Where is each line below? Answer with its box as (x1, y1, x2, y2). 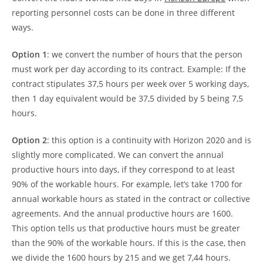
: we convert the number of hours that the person (47, 49, 242, 60)
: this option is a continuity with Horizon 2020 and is (47, 134, 251, 146)
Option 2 (12, 134, 47, 146)
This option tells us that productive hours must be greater (12, 222, 240, 234)
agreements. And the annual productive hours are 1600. (12, 208, 233, 220)
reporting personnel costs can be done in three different (12, 7, 235, 19)
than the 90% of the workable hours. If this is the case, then (12, 237, 246, 249)
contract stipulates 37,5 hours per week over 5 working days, (12, 78, 249, 90)
